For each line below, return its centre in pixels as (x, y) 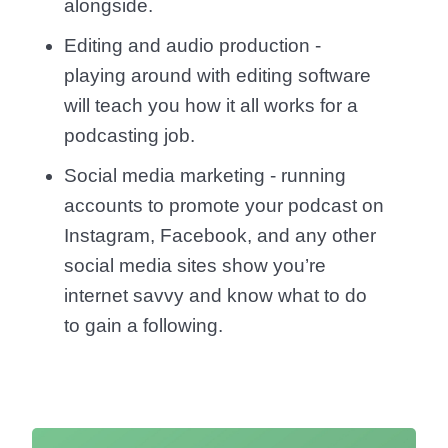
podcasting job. (129, 135)
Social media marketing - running (205, 175)
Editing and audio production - (192, 45)
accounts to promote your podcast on (224, 205)
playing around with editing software (217, 75)
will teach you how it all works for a (211, 105)
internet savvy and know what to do (215, 295)
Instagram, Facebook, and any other (220, 235)
